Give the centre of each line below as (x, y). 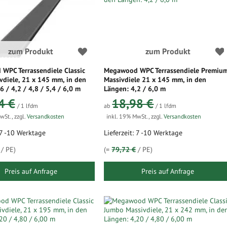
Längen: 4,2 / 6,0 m (135, 89)
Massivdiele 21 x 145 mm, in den (155, 80)
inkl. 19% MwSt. (128, 116)
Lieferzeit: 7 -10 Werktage (143, 133)
